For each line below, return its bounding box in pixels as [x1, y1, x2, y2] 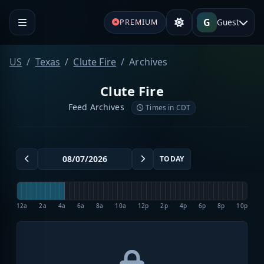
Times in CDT [144, 102, 191, 113]
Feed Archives [68, 101, 127, 113]
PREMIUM [119, 16, 158, 27]
